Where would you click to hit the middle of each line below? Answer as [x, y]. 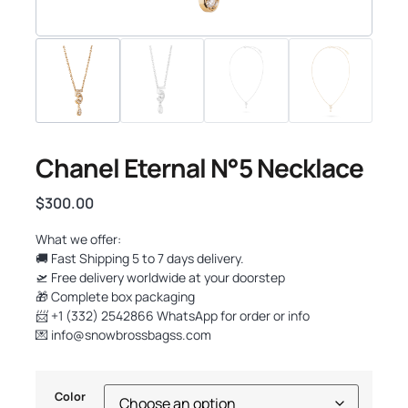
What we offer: [78, 239]
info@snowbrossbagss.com [131, 334]
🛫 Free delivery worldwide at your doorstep [160, 277]
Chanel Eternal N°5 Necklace [199, 167]
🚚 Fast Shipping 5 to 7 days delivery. [140, 258]
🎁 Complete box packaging [115, 296]
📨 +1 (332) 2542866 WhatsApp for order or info [173, 315]
